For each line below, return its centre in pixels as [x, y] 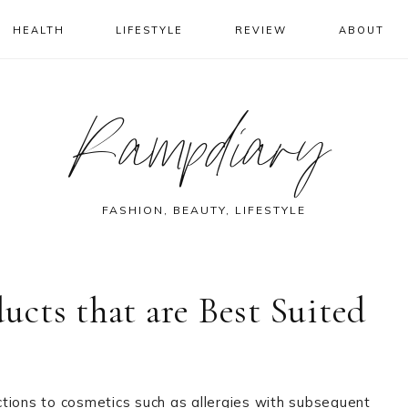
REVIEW [261, 30]
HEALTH [38, 30]
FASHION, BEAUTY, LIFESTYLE [204, 210]
